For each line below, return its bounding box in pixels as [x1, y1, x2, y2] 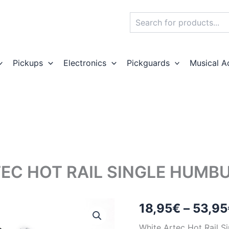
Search [129, 12, 153, 21]
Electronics [63, 58, 106, 68]
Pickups [13, 58, 43, 68]
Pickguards [126, 58, 170, 68]
